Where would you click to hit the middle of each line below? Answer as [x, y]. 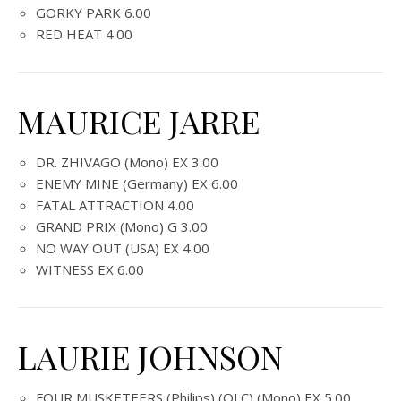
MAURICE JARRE [139, 121]
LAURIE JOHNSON [150, 356]
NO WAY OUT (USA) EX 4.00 [123, 248]
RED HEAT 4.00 [84, 34]
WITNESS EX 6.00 [90, 269]
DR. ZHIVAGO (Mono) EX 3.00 [127, 162]
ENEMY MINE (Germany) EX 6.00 [137, 183]
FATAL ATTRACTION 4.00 [115, 205]
